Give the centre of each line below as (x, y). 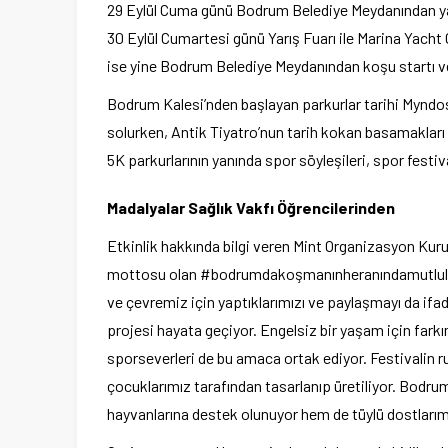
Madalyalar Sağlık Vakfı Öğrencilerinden (251, 208)
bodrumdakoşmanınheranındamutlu (328, 274)
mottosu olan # (159, 274)
